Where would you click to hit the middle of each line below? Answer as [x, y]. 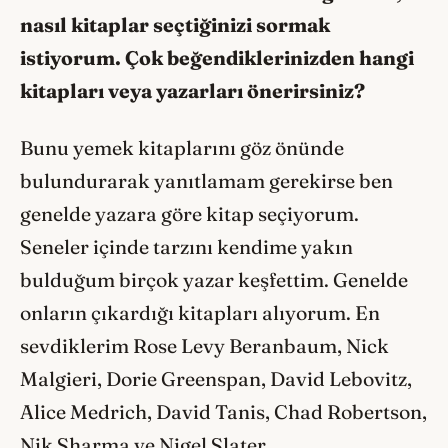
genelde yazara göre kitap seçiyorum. [189, 213]
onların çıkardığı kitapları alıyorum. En [200, 312]
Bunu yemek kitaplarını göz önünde [182, 147]
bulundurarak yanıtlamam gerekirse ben [206, 180]
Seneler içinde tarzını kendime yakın [186, 246]
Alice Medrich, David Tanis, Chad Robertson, [223, 411]
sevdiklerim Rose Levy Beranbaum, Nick [204, 345]
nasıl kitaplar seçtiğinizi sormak [175, 25]
